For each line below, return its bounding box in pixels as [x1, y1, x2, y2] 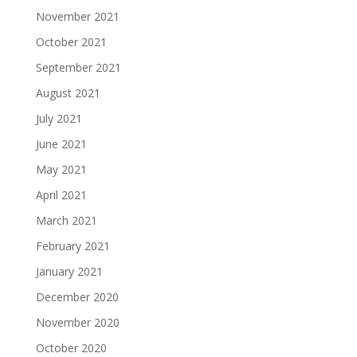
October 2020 [35, 340, 107, 355]
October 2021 [35, 34, 107, 49]
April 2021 [35, 187, 87, 202]
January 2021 [35, 264, 103, 279]
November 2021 [35, 9, 120, 24]
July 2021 [35, 111, 82, 126]
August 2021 [35, 85, 100, 100]
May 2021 [35, 162, 87, 177]
